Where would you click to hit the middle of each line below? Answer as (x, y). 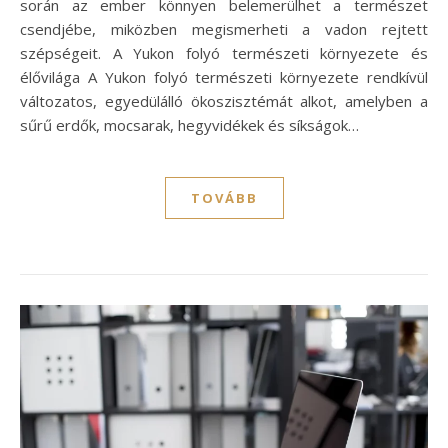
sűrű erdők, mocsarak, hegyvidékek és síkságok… (189, 125)
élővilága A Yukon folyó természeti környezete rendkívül (224, 77)
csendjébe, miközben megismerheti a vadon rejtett (224, 29)
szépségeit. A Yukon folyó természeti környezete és (224, 53)
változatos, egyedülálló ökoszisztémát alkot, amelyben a (224, 101)
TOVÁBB (224, 198)
